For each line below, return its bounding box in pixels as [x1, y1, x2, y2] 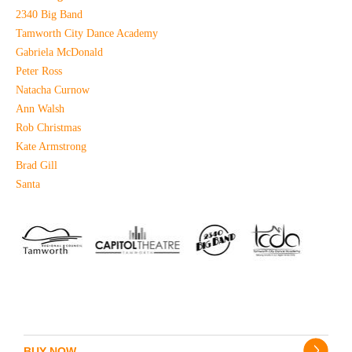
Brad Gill [16, 159, 57, 172]
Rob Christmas [16, 122, 81, 134]
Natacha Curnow [16, 84, 90, 97]
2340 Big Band [16, 9, 82, 21]
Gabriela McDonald [16, 46, 103, 59]
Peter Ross [16, 65, 62, 78]
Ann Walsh [16, 103, 64, 115]
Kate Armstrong [16, 141, 86, 153]
